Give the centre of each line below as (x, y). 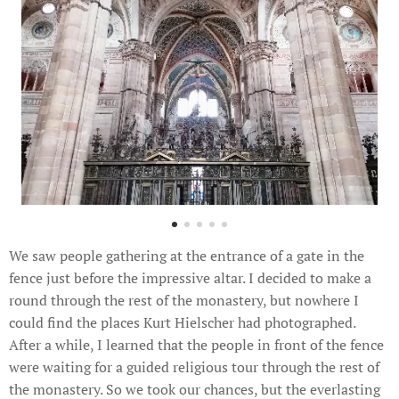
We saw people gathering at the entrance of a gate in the (187, 256)
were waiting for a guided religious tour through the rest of (194, 367)
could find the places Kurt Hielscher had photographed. (182, 323)
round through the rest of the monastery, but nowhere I (184, 301)
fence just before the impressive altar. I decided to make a (190, 278)
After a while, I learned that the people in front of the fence (196, 345)
